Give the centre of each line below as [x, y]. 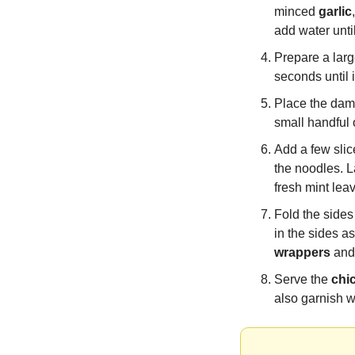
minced [296, 11]
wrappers [302, 252]
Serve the [303, 279]
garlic [335, 11]
